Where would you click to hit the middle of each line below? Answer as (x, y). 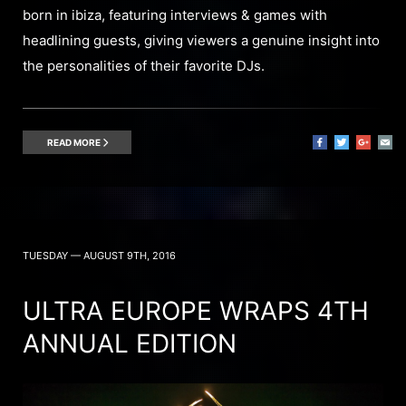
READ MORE (74, 142)
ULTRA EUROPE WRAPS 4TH (196, 310)
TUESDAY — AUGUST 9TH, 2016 (99, 255)
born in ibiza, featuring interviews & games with (175, 14)
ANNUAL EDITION (130, 343)
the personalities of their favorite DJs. (144, 65)
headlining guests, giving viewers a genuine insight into (201, 40)
